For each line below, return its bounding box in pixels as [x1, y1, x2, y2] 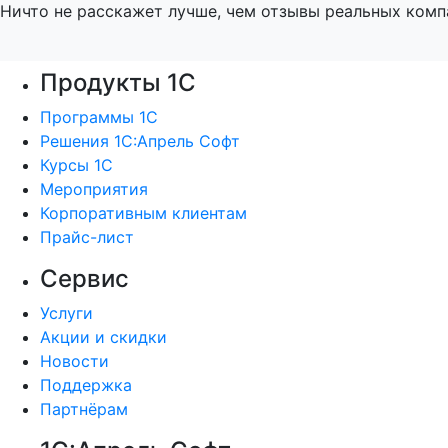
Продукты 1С [40, 67, 196, 97]
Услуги [40, 302, 93, 323]
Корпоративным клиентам [40, 202, 247, 223]
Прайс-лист [40, 226, 134, 247]
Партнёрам [40, 398, 128, 419]
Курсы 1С [40, 154, 113, 175]
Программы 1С [40, 106, 158, 127]
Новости [40, 350, 109, 371]
